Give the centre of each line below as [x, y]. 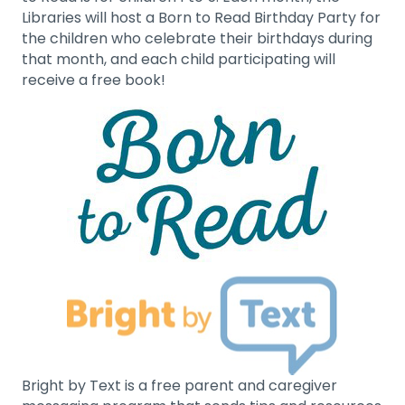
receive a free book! [94, 80]
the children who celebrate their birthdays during [197, 38]
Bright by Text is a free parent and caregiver [179, 385]
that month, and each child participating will [179, 59]
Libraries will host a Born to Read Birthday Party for [201, 17]
